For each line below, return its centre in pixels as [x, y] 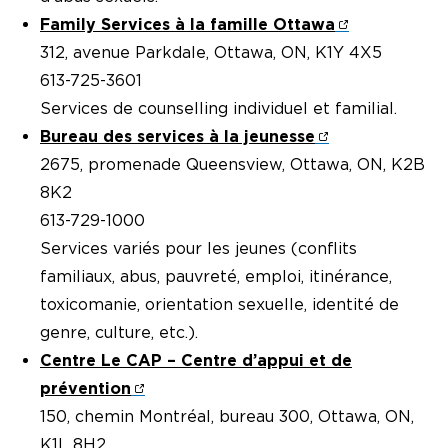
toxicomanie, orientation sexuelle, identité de [219, 304]
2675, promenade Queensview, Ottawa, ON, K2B [232, 164]
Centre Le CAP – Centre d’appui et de [196, 360]
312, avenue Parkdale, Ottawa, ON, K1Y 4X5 [211, 52]
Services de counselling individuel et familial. [218, 108]
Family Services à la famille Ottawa [187, 24]
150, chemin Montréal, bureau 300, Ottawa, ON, [227, 416]
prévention [85, 388]
